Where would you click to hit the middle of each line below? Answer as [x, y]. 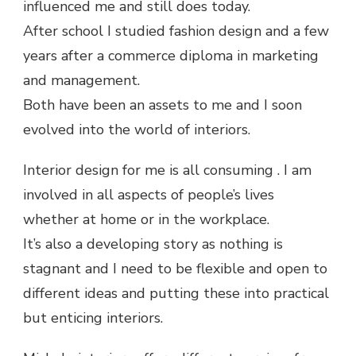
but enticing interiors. [93, 318]
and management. [81, 80]
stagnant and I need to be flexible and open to [175, 269]
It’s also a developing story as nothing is [153, 244]
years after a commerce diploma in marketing [171, 56]
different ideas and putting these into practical [176, 293]
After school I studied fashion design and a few [176, 31]
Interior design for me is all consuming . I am [167, 170]
